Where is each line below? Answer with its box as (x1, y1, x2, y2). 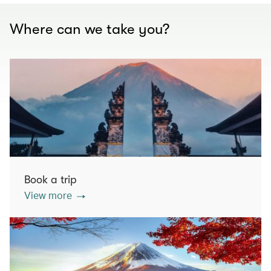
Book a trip (24, 174, 77, 186)
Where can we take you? (10, 20, 169, 38)
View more (24, 189, 72, 202)
